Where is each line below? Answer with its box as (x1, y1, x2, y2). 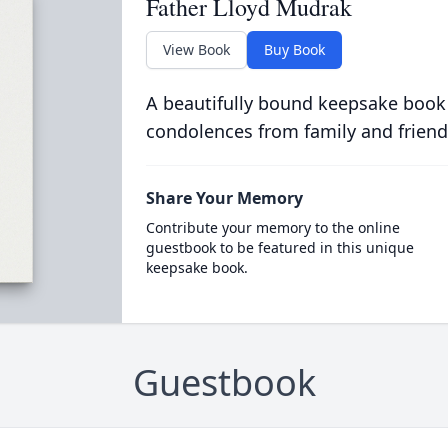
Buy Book (263, 40, 325, 59)
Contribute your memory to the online (145, 218, 400, 237)
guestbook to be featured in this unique (145, 238, 414, 257)
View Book (162, 40, 230, 59)
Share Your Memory (145, 187, 303, 209)
